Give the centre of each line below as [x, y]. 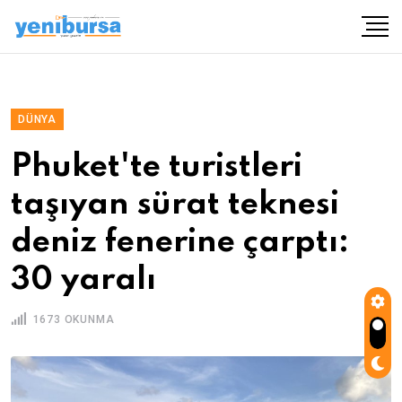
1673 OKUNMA [72, 319]
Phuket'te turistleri [157, 167]
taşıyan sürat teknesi [175, 205]
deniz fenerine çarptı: [180, 242]
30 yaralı [83, 280]
